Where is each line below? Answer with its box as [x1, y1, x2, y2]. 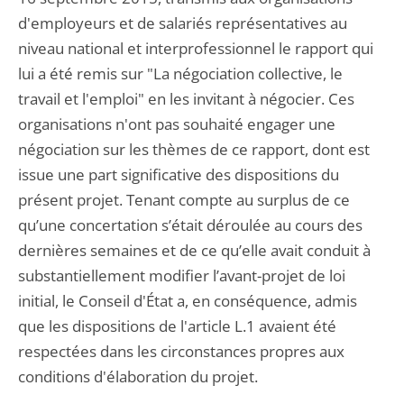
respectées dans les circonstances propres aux [18, 341, 344, 362]
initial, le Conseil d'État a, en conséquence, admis [18, 290, 357, 311]
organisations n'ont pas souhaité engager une [18, 114, 335, 134]
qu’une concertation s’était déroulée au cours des [18, 215, 363, 235]
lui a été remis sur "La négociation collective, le [18, 63, 343, 84]
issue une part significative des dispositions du [18, 164, 339, 185]
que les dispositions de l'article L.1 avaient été [18, 316, 336, 336]
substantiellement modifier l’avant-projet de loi [18, 265, 345, 286]
